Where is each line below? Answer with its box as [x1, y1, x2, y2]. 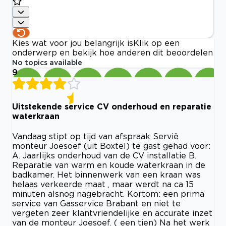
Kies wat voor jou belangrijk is [12, 38, 133, 48]
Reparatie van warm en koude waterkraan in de [12, 160, 205, 169]
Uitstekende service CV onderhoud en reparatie [12, 101, 211, 111]
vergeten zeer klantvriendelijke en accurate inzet [12, 208, 212, 217]
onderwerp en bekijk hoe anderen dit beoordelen [12, 48, 213, 58]
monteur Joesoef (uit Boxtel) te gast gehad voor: [12, 141, 210, 150]
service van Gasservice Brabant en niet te [12, 199, 181, 208]
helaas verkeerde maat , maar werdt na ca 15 [12, 180, 194, 189]
